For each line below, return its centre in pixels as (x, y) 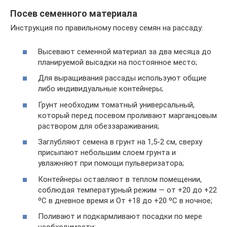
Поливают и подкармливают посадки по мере (120, 216)
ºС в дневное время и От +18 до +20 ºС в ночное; (125, 200)
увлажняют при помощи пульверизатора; (111, 163)
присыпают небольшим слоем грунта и (107, 153)
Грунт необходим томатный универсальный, (116, 105)
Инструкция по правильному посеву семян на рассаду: (107, 28)
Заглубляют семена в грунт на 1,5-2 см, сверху (120, 142)
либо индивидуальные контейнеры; (101, 89)
